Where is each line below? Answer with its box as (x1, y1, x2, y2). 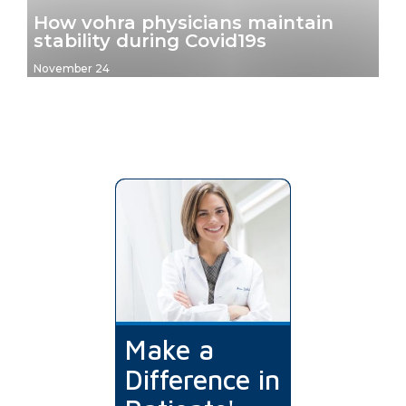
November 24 (34, 61, 110, 75)
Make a (124, 333, 214, 365)
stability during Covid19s (34, 29, 266, 52)
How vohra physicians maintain (34, 11, 333, 34)
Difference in (124, 362, 280, 395)
